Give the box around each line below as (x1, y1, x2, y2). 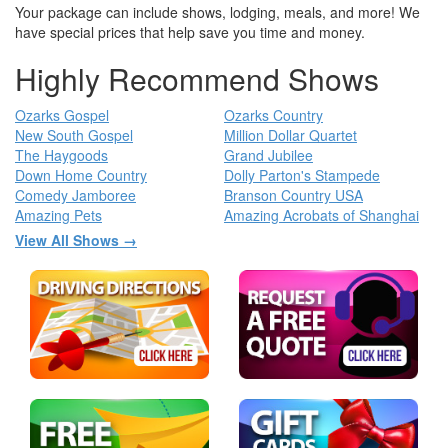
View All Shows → (15, 230, 137, 251)
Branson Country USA (223, 185, 363, 206)
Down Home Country (15, 165, 147, 186)
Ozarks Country (223, 105, 323, 126)
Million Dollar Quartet (223, 125, 357, 146)
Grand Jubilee (223, 145, 313, 166)
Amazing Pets (15, 205, 102, 226)
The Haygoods (15, 145, 108, 166)
